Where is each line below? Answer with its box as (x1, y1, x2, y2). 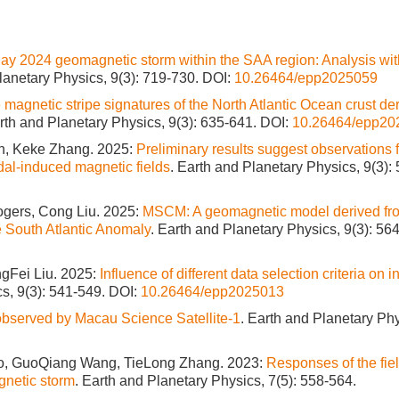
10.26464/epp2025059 (234, 70, 378, 85)
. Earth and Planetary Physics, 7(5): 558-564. (75, 373, 356, 388)
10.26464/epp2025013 (141, 284, 284, 299)
